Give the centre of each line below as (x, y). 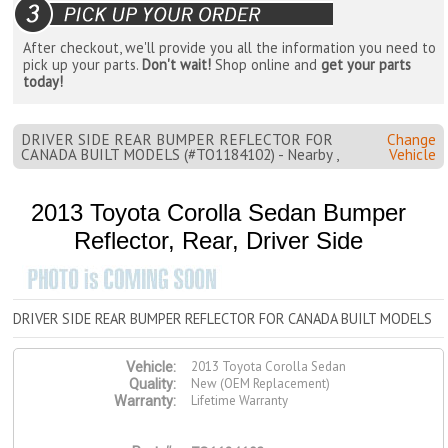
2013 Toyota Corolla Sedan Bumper (218, 213)
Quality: (153, 385)
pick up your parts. (83, 65)
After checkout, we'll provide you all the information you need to (230, 48)
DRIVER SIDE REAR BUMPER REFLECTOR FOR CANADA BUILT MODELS (223, 319)
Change (411, 139)
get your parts (366, 65)
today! (43, 82)
